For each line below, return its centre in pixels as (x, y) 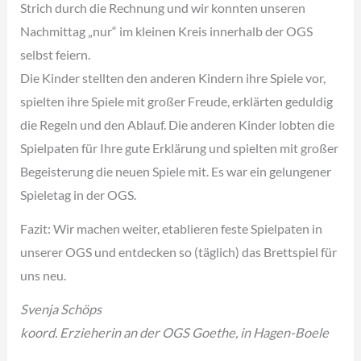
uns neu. (44, 276)
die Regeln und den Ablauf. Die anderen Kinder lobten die (178, 125)
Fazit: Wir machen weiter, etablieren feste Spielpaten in (172, 229)
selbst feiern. (56, 55)
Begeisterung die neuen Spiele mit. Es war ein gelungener (176, 172)
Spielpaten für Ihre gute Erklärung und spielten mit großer (180, 148)
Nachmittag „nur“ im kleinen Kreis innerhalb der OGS (167, 31)
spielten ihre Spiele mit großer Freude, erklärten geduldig (177, 102)
